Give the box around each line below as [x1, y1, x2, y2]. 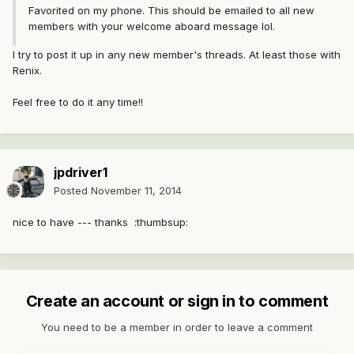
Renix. [13, 64, 42, 77]
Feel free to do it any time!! [13, 96, 143, 109]
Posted [54, 184, 91, 198]
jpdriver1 [54, 164, 107, 181]
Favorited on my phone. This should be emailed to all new [28, 4, 314, 17]
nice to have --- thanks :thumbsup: [13, 216, 188, 229]
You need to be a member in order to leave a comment [41, 321, 313, 334]
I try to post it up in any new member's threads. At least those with [13, 48, 341, 62]
